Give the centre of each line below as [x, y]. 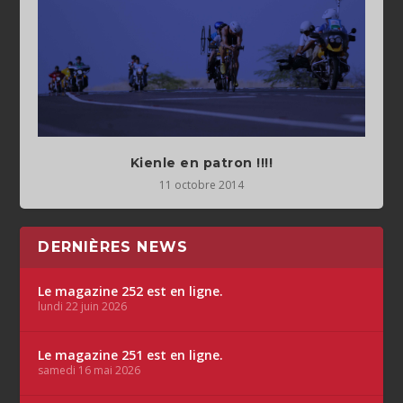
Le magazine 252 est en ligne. [131, 291]
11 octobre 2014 [201, 184]
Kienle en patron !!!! [201, 162]
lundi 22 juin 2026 [83, 306]
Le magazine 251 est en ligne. [131, 354]
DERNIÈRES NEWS [113, 246]
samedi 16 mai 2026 [90, 370]
